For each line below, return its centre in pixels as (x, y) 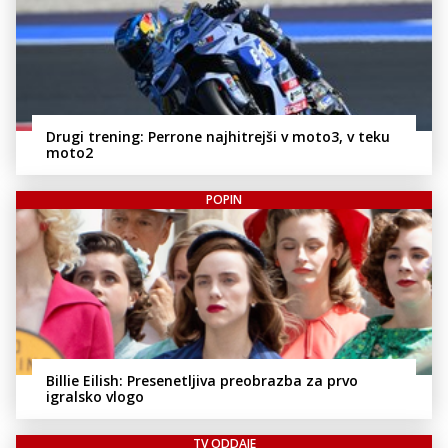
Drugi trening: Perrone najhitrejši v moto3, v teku (218, 136)
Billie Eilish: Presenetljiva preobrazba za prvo (202, 380)
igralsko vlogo (95, 396)
